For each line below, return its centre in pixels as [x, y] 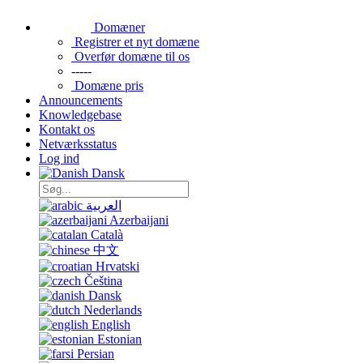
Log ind [59, 158]
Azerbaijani [139, 220]
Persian [96, 354]
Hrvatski [117, 266]
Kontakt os [67, 129]
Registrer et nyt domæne [137, 42]
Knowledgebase [80, 115]
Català [107, 235]
